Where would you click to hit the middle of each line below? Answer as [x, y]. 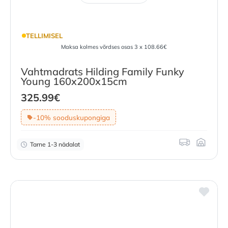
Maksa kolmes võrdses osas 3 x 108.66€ [114, 47]
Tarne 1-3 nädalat [55, 145]
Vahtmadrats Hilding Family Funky [103, 72]
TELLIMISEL [44, 35]
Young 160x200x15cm [74, 81]
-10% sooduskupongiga [71, 117]
